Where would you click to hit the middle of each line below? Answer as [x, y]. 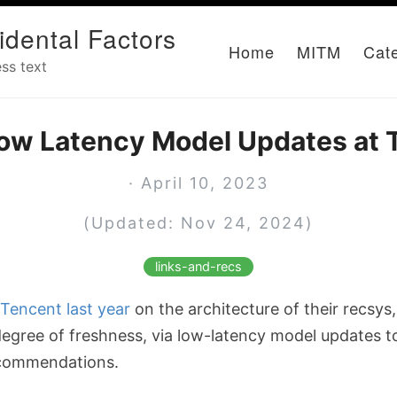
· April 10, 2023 [198, 183]
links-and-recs [198, 267]
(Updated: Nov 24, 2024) [198, 223]
